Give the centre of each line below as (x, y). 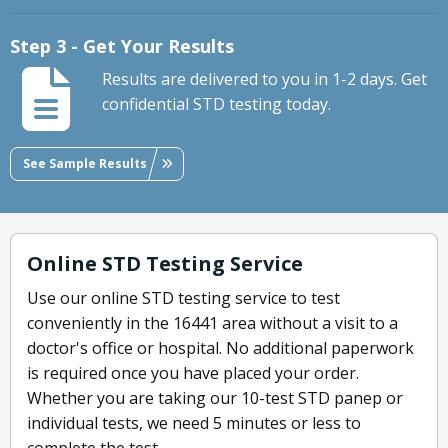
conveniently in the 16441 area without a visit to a (212, 323)
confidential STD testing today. (216, 104)
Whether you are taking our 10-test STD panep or (215, 398)
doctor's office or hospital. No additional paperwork (220, 348)
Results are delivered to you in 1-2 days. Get (264, 79)
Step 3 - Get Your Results (122, 46)
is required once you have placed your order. (193, 373)
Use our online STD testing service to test (183, 298)
